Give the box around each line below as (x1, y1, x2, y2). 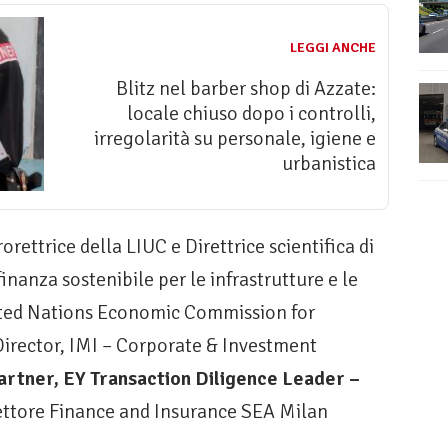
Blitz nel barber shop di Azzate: (116, 75, 376, 101)
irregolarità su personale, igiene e (94, 125, 376, 151)
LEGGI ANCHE (290, 38, 376, 56)
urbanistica (282, 150, 376, 176)
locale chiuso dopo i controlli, (127, 100, 376, 126)
